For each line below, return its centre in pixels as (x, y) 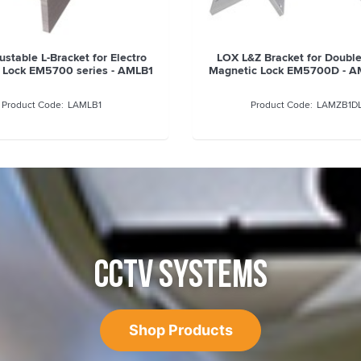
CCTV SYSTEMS (180, 276)
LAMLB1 (85, 105)
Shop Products (180, 330)
